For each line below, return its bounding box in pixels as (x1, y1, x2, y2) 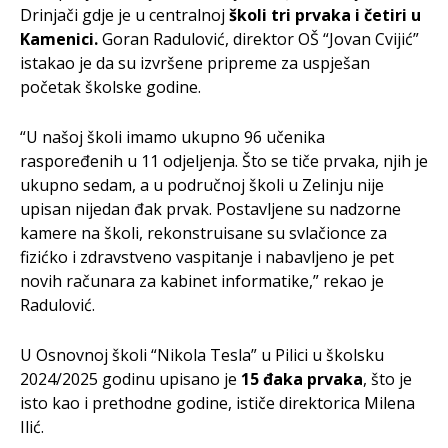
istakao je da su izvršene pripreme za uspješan (20, 52, 370, 75)
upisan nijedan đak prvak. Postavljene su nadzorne (20, 198, 401, 221)
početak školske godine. (20, 76, 201, 99)
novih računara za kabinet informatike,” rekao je (20, 270, 384, 293)
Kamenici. (20, 28, 98, 51)
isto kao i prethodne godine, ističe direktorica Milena (20, 392, 415, 415)
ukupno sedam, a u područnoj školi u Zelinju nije (20, 174, 384, 197)
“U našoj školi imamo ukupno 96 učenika (20, 126, 325, 149)
